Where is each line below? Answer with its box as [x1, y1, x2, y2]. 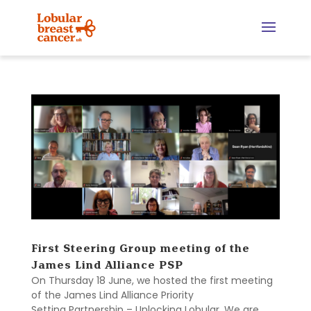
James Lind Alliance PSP [31, 258, 187, 271]
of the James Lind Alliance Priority [31, 287, 194, 302]
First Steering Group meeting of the [31, 242, 250, 255]
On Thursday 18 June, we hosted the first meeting [31, 273, 273, 287]
